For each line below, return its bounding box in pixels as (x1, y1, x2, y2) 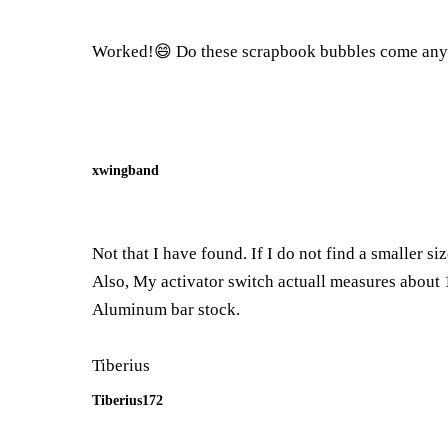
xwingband (92, 162, 159, 178)
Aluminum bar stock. (92, 300, 240, 319)
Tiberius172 (92, 392, 163, 408)
